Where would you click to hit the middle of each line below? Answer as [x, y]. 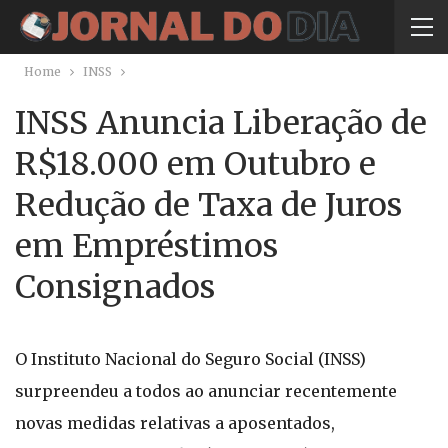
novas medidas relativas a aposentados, [175, 423]
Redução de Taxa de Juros [208, 205]
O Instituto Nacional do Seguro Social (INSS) [190, 359]
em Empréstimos [146, 246]
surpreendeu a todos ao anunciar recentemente [206, 391]
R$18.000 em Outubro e [195, 164]
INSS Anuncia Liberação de [221, 123]
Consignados [115, 287]
